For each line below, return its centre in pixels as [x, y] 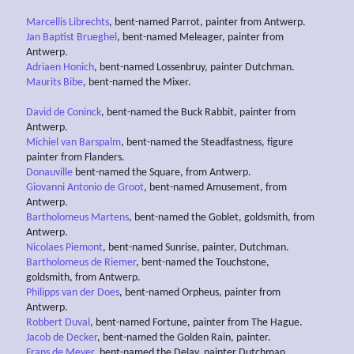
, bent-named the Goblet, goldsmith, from [222, 217]
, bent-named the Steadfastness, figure [207, 142]
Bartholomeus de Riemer [81, 262]
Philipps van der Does [73, 292]
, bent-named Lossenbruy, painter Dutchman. [194, 67]
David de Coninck [64, 112]
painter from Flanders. [75, 157]
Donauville [49, 172]
